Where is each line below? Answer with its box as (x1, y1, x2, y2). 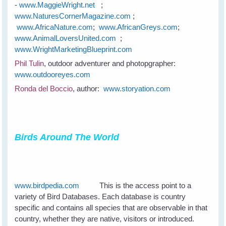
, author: (73, 84, 102, 93)
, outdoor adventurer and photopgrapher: (44, 59, 180, 68)
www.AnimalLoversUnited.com (15, 34, 117, 43)
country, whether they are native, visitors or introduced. (15, 214, 195, 223)
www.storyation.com (101, 84, 171, 93)
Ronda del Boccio (15, 84, 73, 93)
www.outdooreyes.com (15, 70, 91, 79)
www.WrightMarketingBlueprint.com (15, 45, 133, 54)
